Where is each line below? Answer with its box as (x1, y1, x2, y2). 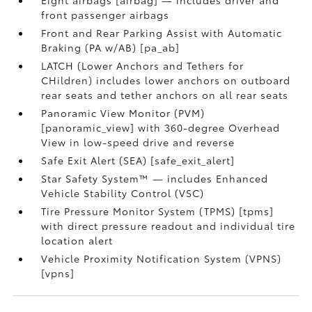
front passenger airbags (41, 8, 170, 22)
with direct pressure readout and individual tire (41, 219, 296, 233)
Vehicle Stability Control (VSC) (41, 186, 205, 200)
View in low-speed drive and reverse (41, 135, 235, 149)
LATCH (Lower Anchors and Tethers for (41, 58, 244, 72)
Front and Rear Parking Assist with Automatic (41, 26, 283, 40)
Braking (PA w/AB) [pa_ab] (41, 40, 180, 54)
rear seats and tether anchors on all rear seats (41, 88, 289, 102)
